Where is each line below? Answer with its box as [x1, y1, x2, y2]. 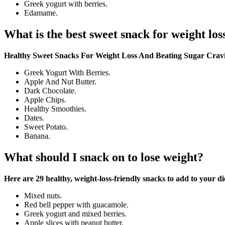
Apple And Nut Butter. [24, 77, 96, 86]
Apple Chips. [24, 95, 66, 104]
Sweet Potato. [24, 123, 68, 132]
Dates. [24, 114, 44, 123]
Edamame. [24, 9, 58, 18]
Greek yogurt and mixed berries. [24, 209, 127, 218]
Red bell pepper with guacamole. [24, 200, 129, 209]
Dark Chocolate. [24, 86, 76, 95]
